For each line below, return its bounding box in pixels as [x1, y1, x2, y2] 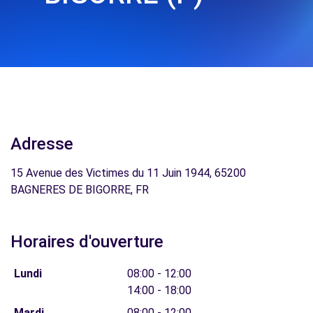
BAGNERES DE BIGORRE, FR [10, 183, 149, 196]
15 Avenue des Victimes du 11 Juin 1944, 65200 [10, 166, 246, 180]
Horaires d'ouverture [10, 232, 163, 252]
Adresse [10, 134, 73, 154]
